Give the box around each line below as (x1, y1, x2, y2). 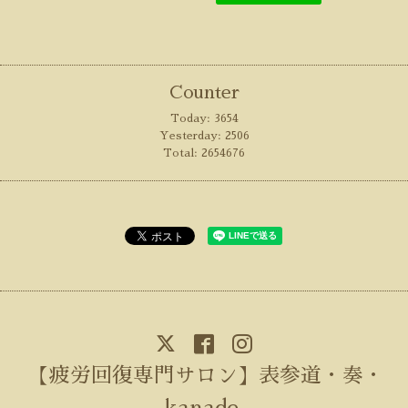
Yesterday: (158, 130, 225, 142)
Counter (168, 84, 240, 102)
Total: (163, 148, 201, 159)
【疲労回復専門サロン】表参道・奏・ (27, 364, 384, 386)
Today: (169, 113, 214, 125)
